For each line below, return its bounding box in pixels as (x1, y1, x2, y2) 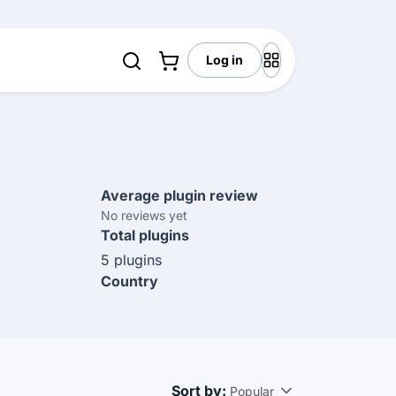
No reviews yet (101, 208, 187, 223)
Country (101, 272, 158, 290)
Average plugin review (101, 187, 258, 204)
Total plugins (101, 226, 189, 244)
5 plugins (101, 251, 162, 269)
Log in (206, 52, 243, 67)
